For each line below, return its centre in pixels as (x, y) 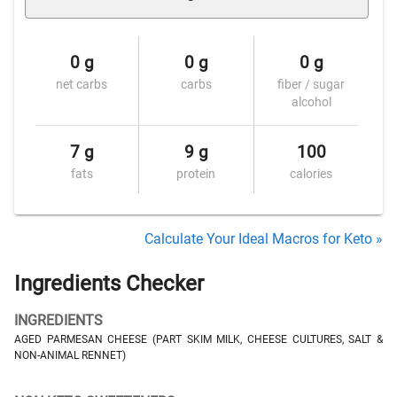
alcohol (311, 102)
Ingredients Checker (109, 284)
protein (196, 174)
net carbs (82, 84)
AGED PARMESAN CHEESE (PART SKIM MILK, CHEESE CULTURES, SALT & (198, 339)
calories (311, 174)
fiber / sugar (311, 84)
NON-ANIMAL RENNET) (70, 355)
